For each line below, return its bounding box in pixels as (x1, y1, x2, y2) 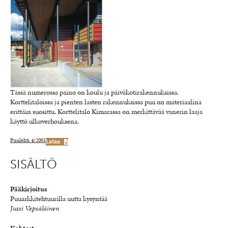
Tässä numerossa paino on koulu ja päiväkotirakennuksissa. (10, 88, 179, 97)
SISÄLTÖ (10, 157, 57, 172)
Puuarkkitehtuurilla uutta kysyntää (10, 194, 107, 204)
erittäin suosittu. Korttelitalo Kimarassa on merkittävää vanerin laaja (10, 107, 203, 117)
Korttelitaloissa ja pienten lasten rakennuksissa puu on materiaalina (10, 97, 202, 107)
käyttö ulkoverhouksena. (10, 117, 79, 126)
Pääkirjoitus (10, 184, 47, 194)
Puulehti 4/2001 (10, 136, 46, 144)
